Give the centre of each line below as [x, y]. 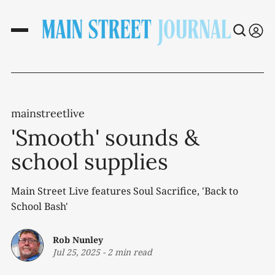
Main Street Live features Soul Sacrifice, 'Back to [125, 191]
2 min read [130, 252]
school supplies [90, 162]
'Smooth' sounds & [105, 138]
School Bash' [40, 207]
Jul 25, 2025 [76, 252]
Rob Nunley [78, 239]
